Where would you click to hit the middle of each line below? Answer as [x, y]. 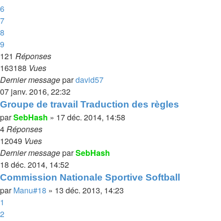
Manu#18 [30, 190]
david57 [90, 80]
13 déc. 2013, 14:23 [89, 190]
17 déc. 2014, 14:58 [91, 117]
